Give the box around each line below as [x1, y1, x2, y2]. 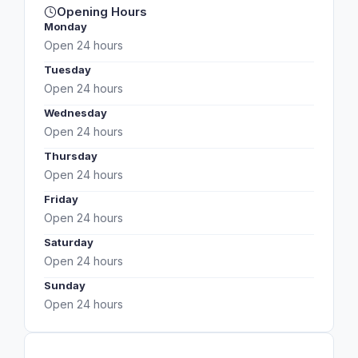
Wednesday [44, 106, 107, 119]
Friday [44, 193, 78, 205]
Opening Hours [57, 4, 147, 19]
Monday [44, 20, 87, 33]
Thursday [44, 149, 97, 162]
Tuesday [44, 63, 91, 76]
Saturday [44, 236, 93, 249]
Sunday [44, 279, 86, 292]
